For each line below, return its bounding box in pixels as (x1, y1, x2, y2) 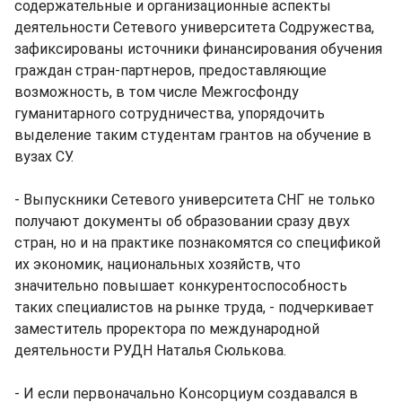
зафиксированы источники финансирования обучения (14, 40, 382, 58)
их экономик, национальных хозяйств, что (14, 256, 301, 274)
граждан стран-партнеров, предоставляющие (14, 62, 327, 80)
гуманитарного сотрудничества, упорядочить (14, 105, 325, 123)
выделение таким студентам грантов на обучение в (14, 127, 371, 144)
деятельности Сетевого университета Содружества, (14, 19, 374, 37)
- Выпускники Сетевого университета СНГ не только (14, 191, 375, 209)
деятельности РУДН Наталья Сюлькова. (14, 342, 286, 360)
